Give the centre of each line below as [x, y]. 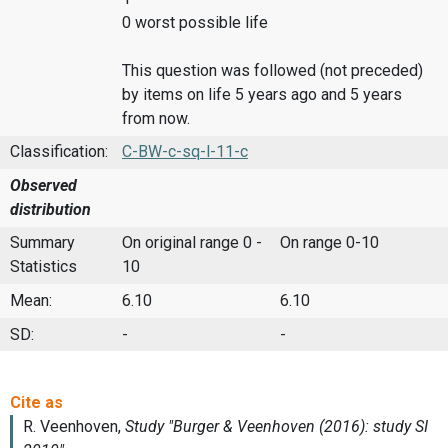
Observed [43, 185]
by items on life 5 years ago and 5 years [262, 94]
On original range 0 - [192, 243]
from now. [156, 118]
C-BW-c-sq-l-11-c [185, 152]
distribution [50, 209]
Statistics [43, 267]
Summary [42, 243]
